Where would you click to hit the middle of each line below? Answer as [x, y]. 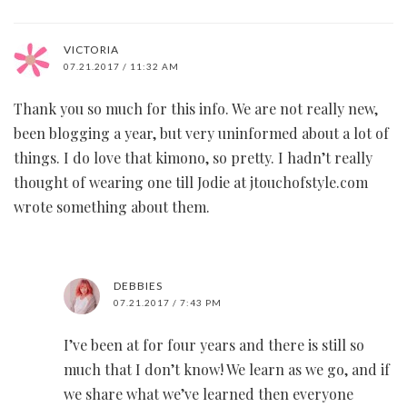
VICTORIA [91, 50]
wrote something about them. [112, 207]
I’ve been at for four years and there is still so [214, 345]
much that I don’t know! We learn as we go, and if [227, 370]
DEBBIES [138, 286]
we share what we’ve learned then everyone [208, 394]
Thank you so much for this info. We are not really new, [196, 109]
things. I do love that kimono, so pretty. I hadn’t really [193, 158]
